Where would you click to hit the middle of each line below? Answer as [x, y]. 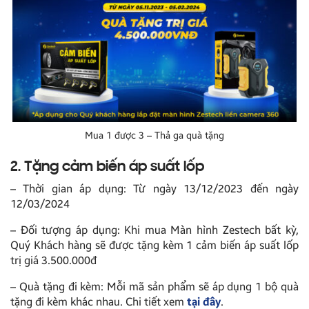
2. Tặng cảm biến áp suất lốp [107, 168]
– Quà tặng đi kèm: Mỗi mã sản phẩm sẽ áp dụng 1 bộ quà [154, 287]
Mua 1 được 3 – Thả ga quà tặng [154, 136]
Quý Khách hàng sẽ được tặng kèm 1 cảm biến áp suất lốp [154, 246]
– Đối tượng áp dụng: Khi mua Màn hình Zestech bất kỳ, [154, 230]
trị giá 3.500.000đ [53, 261]
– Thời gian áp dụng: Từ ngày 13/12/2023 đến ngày [154, 189]
